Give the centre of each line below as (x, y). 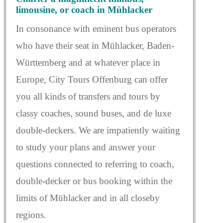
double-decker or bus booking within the (94, 181)
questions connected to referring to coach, (95, 164)
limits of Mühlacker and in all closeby (88, 198)
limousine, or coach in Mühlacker (84, 10)
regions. (31, 215)
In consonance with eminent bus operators (96, 29)
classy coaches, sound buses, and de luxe (94, 113)
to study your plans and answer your (86, 147)
